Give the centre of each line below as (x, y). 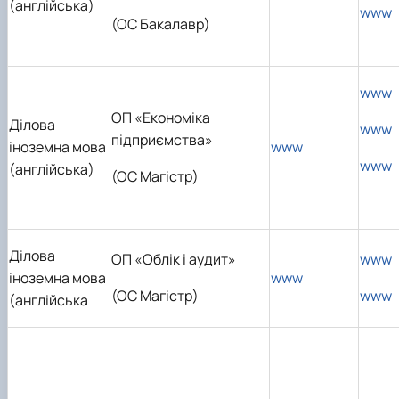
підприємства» (162, 139)
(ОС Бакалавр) (161, 24)
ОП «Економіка (161, 117)
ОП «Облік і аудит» (174, 259)
